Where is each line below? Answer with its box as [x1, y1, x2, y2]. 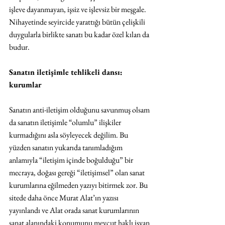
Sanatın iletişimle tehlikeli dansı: [9, 67, 125, 78]
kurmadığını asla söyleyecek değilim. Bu [9, 130, 130, 141]
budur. [9, 42, 30, 53]
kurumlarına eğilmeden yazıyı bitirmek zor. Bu [9, 180, 149, 191]
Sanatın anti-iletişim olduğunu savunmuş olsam [9, 104, 151, 116]
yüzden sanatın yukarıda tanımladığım [9, 142, 124, 153]
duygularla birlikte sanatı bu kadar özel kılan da [9, 29, 151, 40]
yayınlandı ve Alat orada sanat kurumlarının [9, 205, 141, 216]
